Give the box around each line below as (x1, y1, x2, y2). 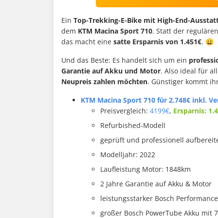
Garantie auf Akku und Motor (61, 66, 161, 76)
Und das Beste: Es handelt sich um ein (61, 55, 189, 65)
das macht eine (61, 37, 113, 47)
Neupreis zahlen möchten (61, 77, 147, 87)
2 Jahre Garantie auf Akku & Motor (100, 179, 212, 189)
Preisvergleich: (100, 106, 150, 116)
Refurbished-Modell (100, 121, 165, 130)
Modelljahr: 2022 (100, 150, 155, 160)
